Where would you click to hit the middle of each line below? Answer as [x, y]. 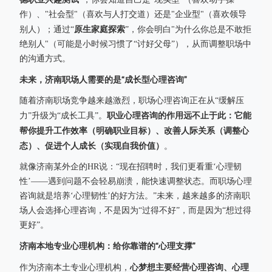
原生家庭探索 [100, 29]
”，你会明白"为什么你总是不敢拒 [188, 29]
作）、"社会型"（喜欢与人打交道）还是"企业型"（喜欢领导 [133, 14]
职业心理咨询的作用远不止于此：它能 [179, 115]
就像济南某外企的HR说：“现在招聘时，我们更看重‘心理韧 [131, 167]
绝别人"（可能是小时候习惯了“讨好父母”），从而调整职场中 [135, 44]
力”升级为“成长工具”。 [63, 116]
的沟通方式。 [45, 59]
